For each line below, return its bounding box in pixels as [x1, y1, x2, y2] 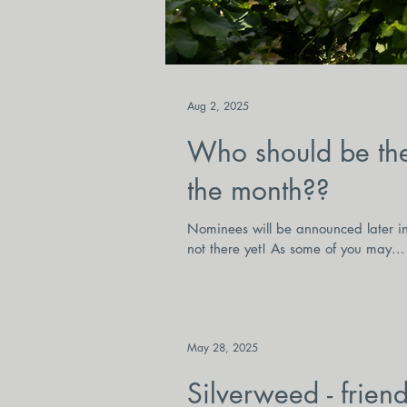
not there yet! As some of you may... [187, 240, 405, 258]
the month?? [187, 172, 330, 209]
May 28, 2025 [187, 339, 258, 355]
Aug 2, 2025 [187, 97, 249, 114]
